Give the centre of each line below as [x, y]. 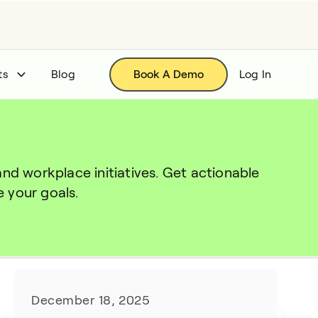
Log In [255, 74]
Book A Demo [168, 74]
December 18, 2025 [91, 300]
